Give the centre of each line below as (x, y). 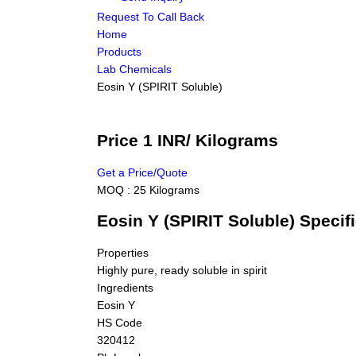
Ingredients (125, 287)
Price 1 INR (141, 141)
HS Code (120, 322)
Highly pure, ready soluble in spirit (182, 270)
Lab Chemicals (134, 69)
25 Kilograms (166, 190)
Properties (123, 252)
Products (119, 52)
